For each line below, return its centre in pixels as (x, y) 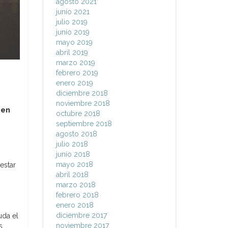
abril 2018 (72, 175)
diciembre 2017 (81, 215)
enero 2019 (74, 83)
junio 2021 (73, 12)
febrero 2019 (77, 73)
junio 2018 (73, 154)
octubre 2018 (78, 113)
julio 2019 (72, 22)
